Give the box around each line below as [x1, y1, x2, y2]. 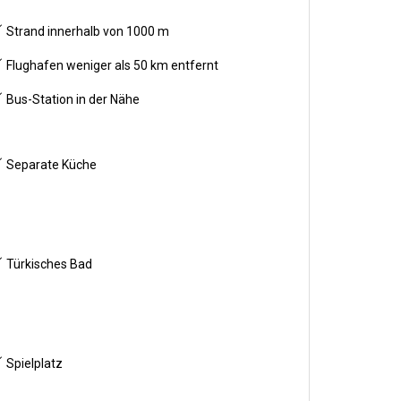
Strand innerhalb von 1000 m [4, 24, 170, 38]
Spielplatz [4, 356, 64, 371]
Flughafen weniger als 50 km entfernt [4, 58, 219, 73]
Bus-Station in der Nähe [4, 92, 141, 107]
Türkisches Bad [4, 257, 93, 271]
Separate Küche [4, 158, 98, 172]
